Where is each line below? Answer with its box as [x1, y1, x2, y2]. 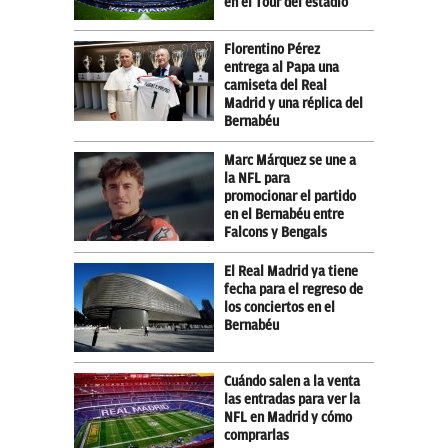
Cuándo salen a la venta [224, 373, 360, 389]
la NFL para [224, 170, 290, 186]
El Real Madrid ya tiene [224, 263, 358, 279]
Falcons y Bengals [224, 224, 327, 240]
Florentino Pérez [224, 41, 320, 57]
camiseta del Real [224, 77, 327, 93]
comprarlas [224, 427, 289, 443]
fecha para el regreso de [224, 281, 363, 297]
